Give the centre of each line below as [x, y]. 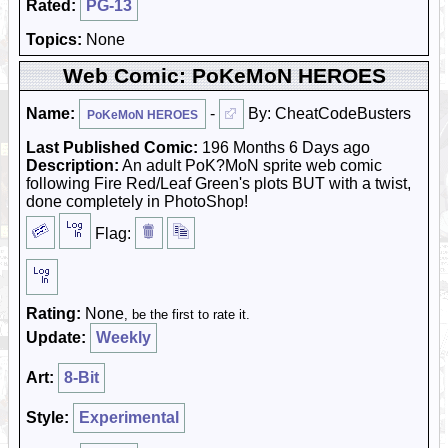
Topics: [54, 39]
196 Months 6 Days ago [284, 147]
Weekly [123, 337]
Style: [47, 417]
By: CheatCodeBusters [327, 113]
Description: [72, 165]
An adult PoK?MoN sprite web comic [250, 165]
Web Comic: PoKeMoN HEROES [224, 75]
